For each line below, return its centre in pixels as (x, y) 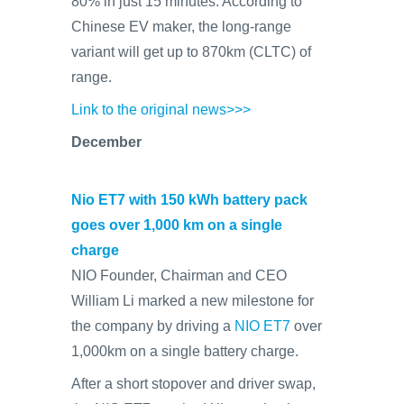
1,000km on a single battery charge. (185, 351)
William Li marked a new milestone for (193, 301)
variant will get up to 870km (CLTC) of (191, 52)
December (106, 142)
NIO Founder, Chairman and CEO (179, 275)
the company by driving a (153, 326)
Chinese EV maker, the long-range (181, 27)
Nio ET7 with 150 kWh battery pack (189, 200)
